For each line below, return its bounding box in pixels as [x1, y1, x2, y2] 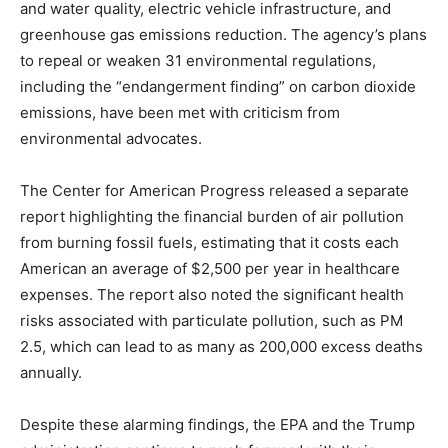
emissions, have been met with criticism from [20, 103, 340, 122]
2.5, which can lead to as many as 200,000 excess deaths [20, 337, 423, 356]
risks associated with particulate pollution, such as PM [20, 311, 403, 330]
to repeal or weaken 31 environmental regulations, [20, 51, 376, 70]
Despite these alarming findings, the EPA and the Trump [20, 415, 415, 434]
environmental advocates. [20, 129, 202, 148]
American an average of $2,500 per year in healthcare [20, 259, 400, 278]
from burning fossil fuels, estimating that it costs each [20, 233, 399, 252]
